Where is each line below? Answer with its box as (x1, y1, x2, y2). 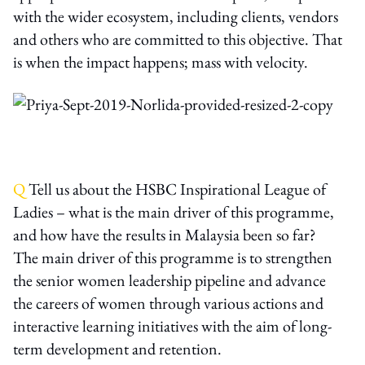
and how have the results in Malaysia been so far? (13, 223, 316, 245)
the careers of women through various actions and (13, 292, 323, 314)
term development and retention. (13, 337, 222, 359)
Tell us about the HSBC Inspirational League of (25, 178, 326, 200)
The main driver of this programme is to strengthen (13, 246, 332, 268)
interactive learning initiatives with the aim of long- (13, 314, 332, 336)
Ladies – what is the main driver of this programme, (13, 200, 334, 222)
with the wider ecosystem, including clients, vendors (13, 5, 338, 27)
